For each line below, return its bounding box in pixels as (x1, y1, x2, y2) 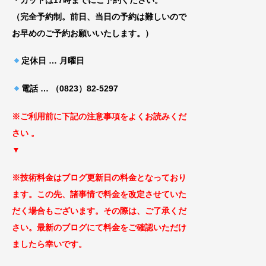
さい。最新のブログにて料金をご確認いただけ (12, 222, 186, 232)
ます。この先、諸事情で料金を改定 (12, 189, 145, 199)
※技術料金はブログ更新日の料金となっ (12, 172, 161, 182)
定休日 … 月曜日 (21, 56, 84, 66)
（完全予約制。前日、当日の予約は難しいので (12, 11, 186, 21)
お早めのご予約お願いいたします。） (12, 28, 153, 38)
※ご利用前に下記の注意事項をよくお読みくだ (12, 111, 186, 121)
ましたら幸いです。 (12, 239, 87, 249)
